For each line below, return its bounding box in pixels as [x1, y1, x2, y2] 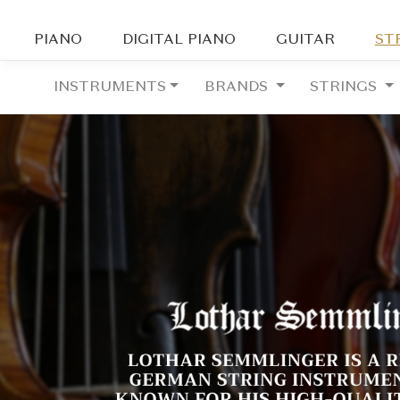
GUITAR [275, 33, 335, 47]
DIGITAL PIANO [122, 33, 237, 47]
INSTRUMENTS [54, 80, 167, 96]
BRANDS [204, 80, 272, 96]
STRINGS [310, 80, 382, 96]
